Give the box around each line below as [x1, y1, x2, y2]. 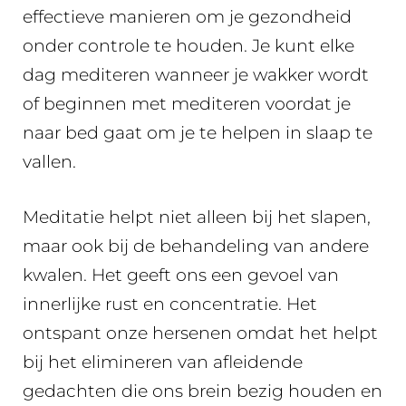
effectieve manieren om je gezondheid [23, 6, 352, 28]
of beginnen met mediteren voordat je [23, 93, 351, 115]
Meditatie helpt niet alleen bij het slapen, [23, 206, 371, 227]
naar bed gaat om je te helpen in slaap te [23, 122, 372, 144]
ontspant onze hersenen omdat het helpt [23, 322, 378, 343]
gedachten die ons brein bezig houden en [23, 380, 382, 401]
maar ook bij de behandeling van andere [23, 235, 369, 256]
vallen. [23, 151, 76, 173]
